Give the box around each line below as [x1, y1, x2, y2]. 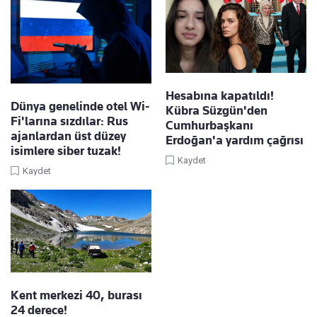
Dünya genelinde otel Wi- [11, 99, 150, 114]
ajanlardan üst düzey [11, 129, 126, 144]
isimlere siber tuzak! [11, 144, 121, 158]
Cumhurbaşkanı [166, 117, 253, 132]
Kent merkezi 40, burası [11, 288, 142, 303]
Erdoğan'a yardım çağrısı [166, 132, 304, 147]
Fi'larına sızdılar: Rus [11, 114, 128, 129]
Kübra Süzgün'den [166, 103, 267, 117]
